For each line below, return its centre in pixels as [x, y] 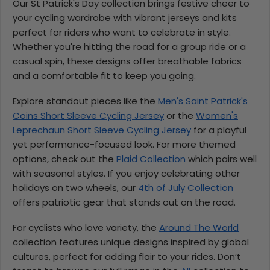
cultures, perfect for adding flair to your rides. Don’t [127, 256]
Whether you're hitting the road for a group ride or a [129, 46]
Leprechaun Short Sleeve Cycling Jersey [102, 130]
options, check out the [64, 159]
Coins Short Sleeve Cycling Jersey [88, 115]
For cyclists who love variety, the [86, 227]
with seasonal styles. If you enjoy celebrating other [126, 173]
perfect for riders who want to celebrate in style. [122, 32]
